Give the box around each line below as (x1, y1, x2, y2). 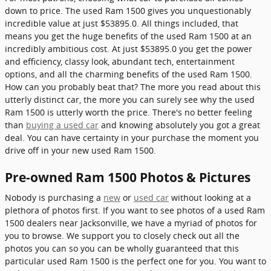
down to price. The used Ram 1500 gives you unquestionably (5, 4, 251, 16)
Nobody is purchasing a (5, 192, 103, 203)
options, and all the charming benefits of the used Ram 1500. (5, 68, 252, 80)
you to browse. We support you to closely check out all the (5, 230, 240, 241)
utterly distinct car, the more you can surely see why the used (5, 93, 255, 105)
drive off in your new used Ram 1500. (5, 144, 156, 156)
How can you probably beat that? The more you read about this (5, 80, 261, 93)
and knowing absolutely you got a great (99, 119, 260, 131)
